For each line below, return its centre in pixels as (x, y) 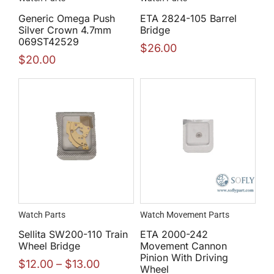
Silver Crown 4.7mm (65, 30)
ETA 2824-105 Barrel (188, 18)
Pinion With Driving (184, 258)
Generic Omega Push (67, 18)
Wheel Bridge (49, 246)
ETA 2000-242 (174, 235)
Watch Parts (42, 214)
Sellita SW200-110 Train (73, 235)
